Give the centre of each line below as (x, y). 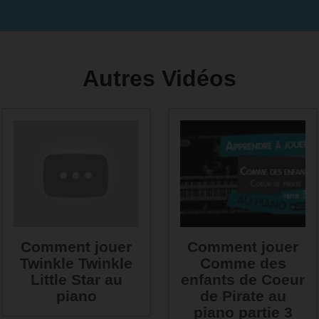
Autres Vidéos (159, 78)
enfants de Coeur (243, 279)
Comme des (243, 263)
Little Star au (76, 279)
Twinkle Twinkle (76, 263)
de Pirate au (243, 296)
